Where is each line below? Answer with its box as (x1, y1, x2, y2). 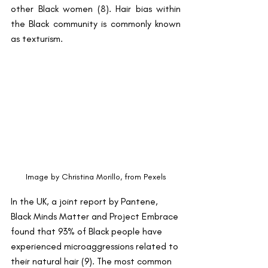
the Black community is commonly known (11, 18, 181, 30)
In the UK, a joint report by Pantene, (11, 195, 160, 207)
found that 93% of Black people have (11, 225, 165, 237)
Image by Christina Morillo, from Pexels (25, 171, 166, 182)
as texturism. (11, 33, 63, 45)
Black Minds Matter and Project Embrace (11, 210, 181, 222)
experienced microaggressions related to (11, 240, 181, 252)
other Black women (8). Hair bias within (11, 3, 181, 15)
